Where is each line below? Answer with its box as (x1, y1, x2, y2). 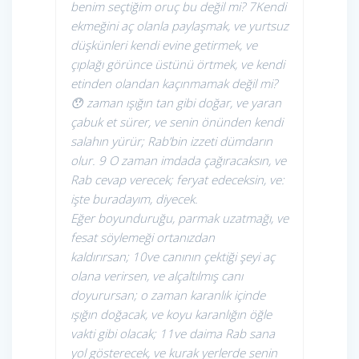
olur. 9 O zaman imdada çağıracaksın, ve (71, 152, 286, 169)
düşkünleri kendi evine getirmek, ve (71, 37, 257, 54)
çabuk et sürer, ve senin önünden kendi (71, 114, 283, 131)
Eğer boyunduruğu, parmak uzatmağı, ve (71, 210, 288, 227)
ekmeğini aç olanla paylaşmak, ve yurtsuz (71, 18, 288, 34)
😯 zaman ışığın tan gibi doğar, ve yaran (71, 95, 281, 111)
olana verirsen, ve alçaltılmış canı (71, 268, 243, 284)
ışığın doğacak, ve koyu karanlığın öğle (71, 306, 272, 323)
